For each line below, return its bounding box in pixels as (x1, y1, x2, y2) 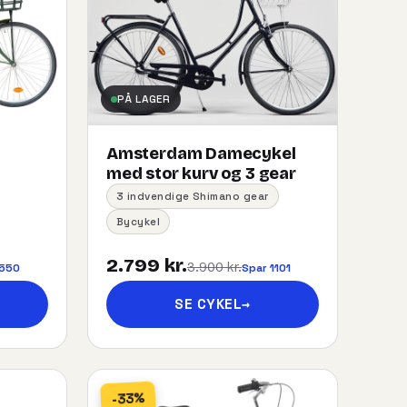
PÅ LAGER (117, 92, 171, 105)
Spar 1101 (242, 261, 291, 274)
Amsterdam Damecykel (106, 144, 296, 164)
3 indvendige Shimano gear (116, 190, 269, 203)
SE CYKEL (174, 295, 243, 313)
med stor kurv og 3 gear (106, 164, 296, 184)
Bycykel (116, 215, 161, 228)
